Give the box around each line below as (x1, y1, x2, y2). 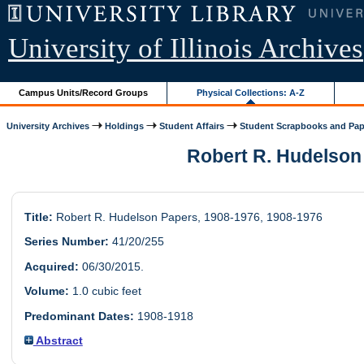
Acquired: (24, 259, 79, 273)
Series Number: (24, 235, 109, 249)
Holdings (105, 120, 145, 131)
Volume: (24, 284, 69, 298)
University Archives (6, 120, 90, 131)
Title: (24, 210, 53, 224)
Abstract (32, 333, 83, 347)
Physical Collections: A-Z (197, 87, 305, 97)
